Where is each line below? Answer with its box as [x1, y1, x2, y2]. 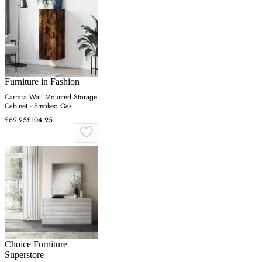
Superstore [5, 250, 44, 260]
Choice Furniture [5, 239, 67, 250]
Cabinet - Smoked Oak [5, 101, 72, 112]
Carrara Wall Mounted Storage [5, 92, 97, 103]
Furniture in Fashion [5, 77, 80, 87]
